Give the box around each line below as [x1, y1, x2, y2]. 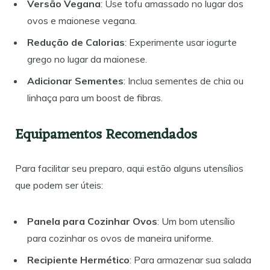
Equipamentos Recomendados [15, 122, 197, 148]
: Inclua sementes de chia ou [124, 74, 243, 87]
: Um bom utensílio [157, 215, 235, 227]
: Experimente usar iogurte [125, 36, 237, 48]
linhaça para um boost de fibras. [27, 91, 163, 104]
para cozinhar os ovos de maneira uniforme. [27, 231, 213, 244]
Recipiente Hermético [27, 253, 130, 266]
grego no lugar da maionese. [27, 52, 147, 65]
